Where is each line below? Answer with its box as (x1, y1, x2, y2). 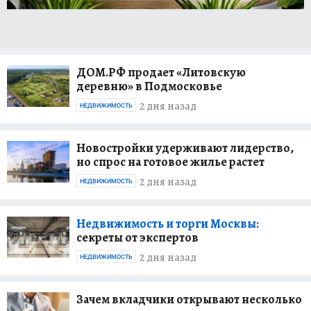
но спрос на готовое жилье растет (76, 153, 264, 170)
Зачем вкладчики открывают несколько (76, 290, 302, 308)
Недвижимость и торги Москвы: (76, 215, 259, 232)
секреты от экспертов (76, 228, 199, 246)
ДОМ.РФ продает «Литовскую (76, 63, 246, 81)
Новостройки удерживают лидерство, (76, 139, 294, 156)
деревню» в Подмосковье (76, 77, 222, 94)
